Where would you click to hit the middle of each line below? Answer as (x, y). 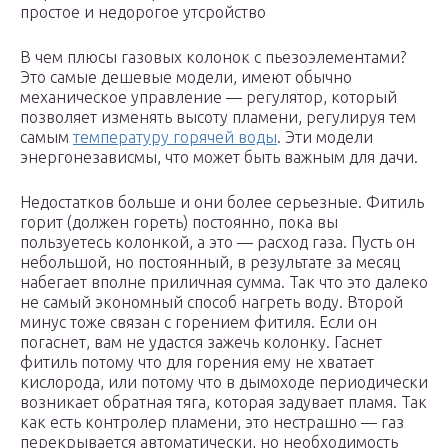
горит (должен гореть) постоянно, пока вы (179, 222)
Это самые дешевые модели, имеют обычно (186, 77)
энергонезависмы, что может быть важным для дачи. (219, 157)
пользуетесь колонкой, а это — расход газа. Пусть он (217, 242)
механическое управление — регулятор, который (208, 97)
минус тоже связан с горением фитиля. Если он (198, 322)
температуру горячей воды (175, 137)
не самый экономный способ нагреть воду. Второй (211, 302)
